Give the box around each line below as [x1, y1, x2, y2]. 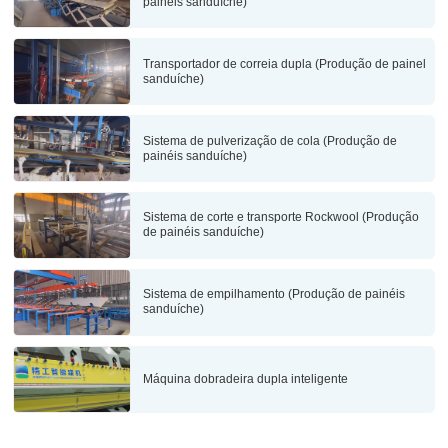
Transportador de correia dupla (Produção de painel [142, 56, 426, 71]
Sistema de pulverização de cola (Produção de [142, 133, 397, 148]
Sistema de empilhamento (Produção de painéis [142, 287, 405, 302]
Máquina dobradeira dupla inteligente [142, 371, 348, 386]
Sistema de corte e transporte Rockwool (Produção [142, 210, 419, 225]
